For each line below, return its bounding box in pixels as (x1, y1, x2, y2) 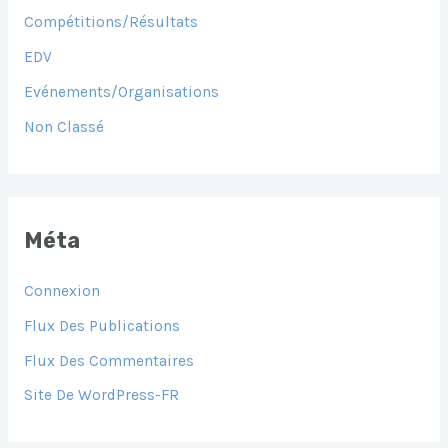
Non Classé (23, 117, 104, 136)
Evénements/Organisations (23, 82, 219, 101)
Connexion (23, 281, 100, 300)
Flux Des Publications (23, 316, 180, 335)
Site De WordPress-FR (23, 386, 179, 405)
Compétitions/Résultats (23, 13, 198, 32)
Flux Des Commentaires (23, 351, 194, 370)
